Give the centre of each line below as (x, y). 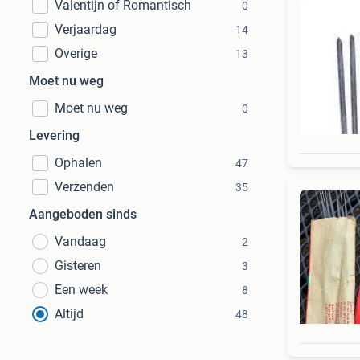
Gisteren (78, 266)
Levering (54, 135)
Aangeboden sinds (83, 214)
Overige (76, 53)
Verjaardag (86, 29)
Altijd (69, 314)
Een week (81, 290)
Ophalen (78, 163)
